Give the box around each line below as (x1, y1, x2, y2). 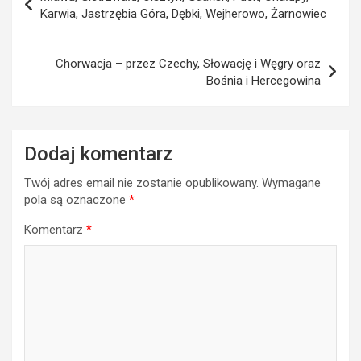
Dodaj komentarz (24, 142, 172, 165)
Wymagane (262, 175, 321, 190)
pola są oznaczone (24, 192, 129, 207)
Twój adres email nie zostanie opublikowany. (24, 175, 259, 190)
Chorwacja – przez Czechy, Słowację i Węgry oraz (56, 56, 321, 71)
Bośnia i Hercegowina (206, 73, 321, 88)
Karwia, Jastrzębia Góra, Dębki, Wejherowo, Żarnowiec (40, 6, 326, 21)
